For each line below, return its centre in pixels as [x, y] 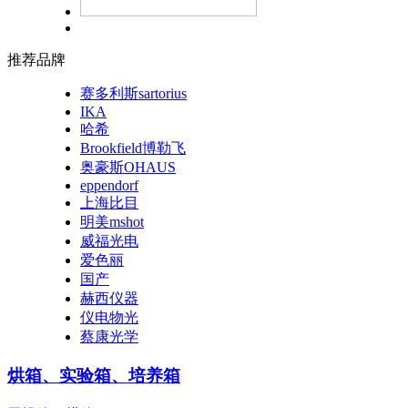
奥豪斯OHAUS [128, 168]
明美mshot [112, 222]
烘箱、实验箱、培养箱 [94, 376]
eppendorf [109, 186]
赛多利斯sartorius [133, 94]
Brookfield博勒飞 [133, 148]
